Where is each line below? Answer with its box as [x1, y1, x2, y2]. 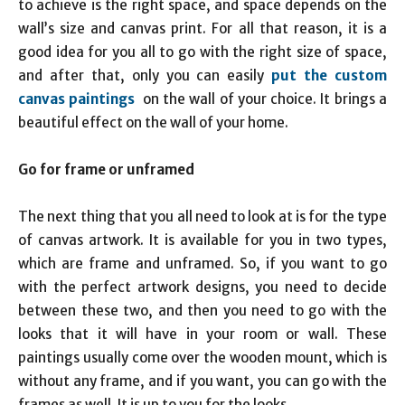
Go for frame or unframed [18, 161, 194, 179]
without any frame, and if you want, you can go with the [18, 372, 387, 391]
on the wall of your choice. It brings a [138, 90, 388, 108]
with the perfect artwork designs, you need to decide [18, 278, 387, 297]
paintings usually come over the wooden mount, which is [18, 349, 387, 367]
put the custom [271, 67, 388, 85]
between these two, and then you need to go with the [18, 302, 387, 320]
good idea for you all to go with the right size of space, [18, 43, 387, 61]
